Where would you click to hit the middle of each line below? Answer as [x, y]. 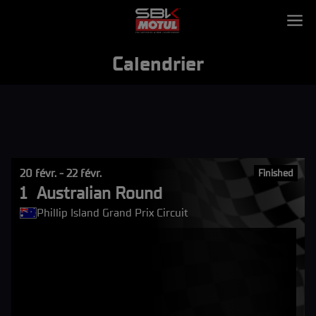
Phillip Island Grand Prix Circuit [113, 213]
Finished [276, 173]
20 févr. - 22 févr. [61, 173]
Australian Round [99, 193]
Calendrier [158, 63]
